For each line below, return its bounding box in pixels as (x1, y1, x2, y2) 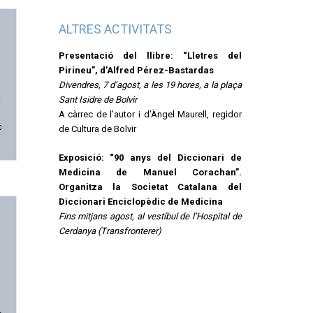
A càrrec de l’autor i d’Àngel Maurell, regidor (58, 109, 242, 120)
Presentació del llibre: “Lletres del (58, 50, 242, 61)
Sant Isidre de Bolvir (58, 94, 137, 105)
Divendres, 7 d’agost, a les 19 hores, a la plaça (58, 80, 242, 91)
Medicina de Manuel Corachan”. (58, 166, 242, 177)
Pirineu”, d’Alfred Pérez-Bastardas (58, 65, 214, 76)
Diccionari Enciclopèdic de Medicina (58, 196, 223, 207)
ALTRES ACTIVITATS (58, 22, 172, 37)
